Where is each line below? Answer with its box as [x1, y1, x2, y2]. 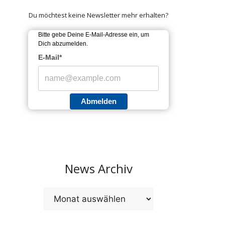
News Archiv [64, 160, 133, 177]
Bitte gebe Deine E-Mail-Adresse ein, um [38, 31, 149, 38]
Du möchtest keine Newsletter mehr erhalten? [29, 11, 168, 20]
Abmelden [80, 96, 117, 105]
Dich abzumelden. [38, 40, 88, 47]
